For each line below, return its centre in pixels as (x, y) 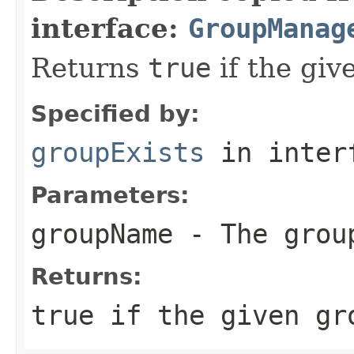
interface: (109, 28)
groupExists (118, 152)
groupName (102, 233)
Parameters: (110, 195)
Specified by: (115, 113)
